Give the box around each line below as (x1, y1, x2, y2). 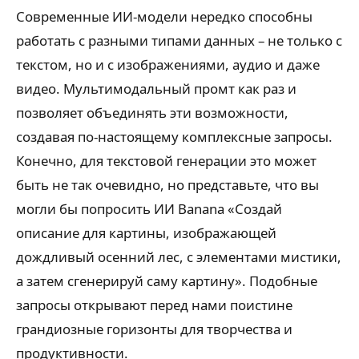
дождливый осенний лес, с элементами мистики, (16, 248, 341, 266)
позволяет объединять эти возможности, (16, 103, 288, 122)
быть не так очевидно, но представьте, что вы (16, 175, 319, 194)
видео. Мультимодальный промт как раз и (16, 79, 296, 98)
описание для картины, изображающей (16, 224, 276, 242)
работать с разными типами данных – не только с (16, 31, 342, 50)
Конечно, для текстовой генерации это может (16, 151, 317, 170)
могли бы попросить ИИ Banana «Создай (16, 200, 282, 218)
